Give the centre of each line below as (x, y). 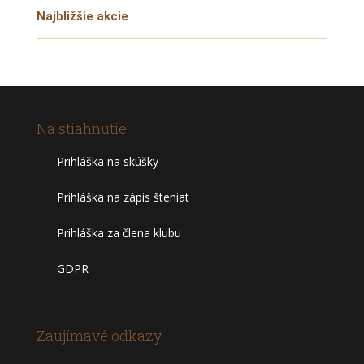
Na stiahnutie (81, 128)
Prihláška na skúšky (107, 161)
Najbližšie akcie (82, 16)
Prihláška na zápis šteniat (123, 197)
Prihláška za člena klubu (119, 233)
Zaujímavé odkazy (99, 336)
